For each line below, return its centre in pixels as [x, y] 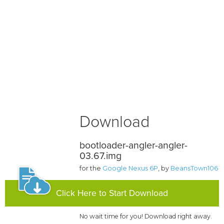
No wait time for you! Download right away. [146, 216]
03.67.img [101, 156]
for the [91, 168]
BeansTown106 [194, 168]
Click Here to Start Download [112, 193]
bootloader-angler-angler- [134, 146]
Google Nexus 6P [130, 168]
